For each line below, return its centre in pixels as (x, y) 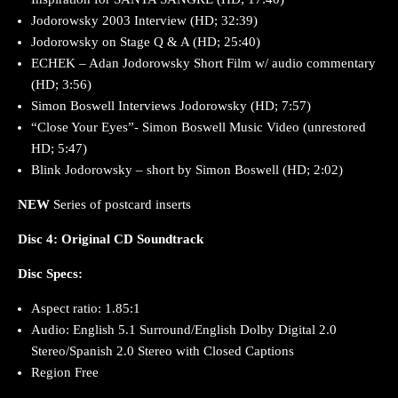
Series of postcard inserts (122, 205)
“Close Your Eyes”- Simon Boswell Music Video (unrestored (199, 127)
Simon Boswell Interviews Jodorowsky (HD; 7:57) (171, 106)
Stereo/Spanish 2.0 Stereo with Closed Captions (163, 351)
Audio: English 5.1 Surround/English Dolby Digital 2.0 (184, 330)
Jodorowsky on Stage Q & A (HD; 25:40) (146, 42)
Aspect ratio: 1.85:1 (86, 309)
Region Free (65, 373)
